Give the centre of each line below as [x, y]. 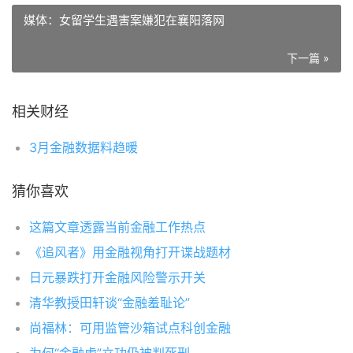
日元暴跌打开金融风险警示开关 [117, 277]
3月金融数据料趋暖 [84, 147]
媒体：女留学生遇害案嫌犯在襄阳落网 [124, 20]
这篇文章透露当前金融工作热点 [117, 227]
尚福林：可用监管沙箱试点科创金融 [130, 328]
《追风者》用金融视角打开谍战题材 [130, 252]
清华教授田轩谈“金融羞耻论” [110, 303]
